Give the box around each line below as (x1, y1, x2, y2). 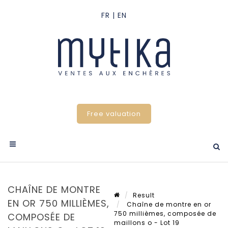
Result (133, 191, 155, 200)
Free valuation (87, 109, 141, 119)
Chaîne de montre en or (125, 200, 211, 209)
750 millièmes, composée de (114, 209, 216, 218)
